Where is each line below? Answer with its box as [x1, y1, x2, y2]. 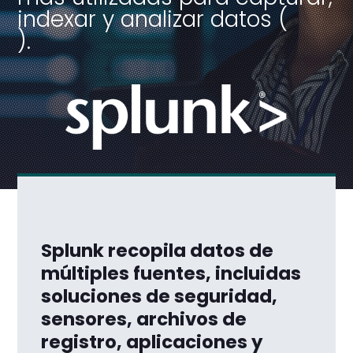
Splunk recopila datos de [41, 238, 274, 264]
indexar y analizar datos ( [17, 4, 288, 35]
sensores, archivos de [41, 307, 247, 333]
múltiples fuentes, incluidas [41, 261, 302, 287]
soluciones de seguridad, [41, 284, 278, 310]
